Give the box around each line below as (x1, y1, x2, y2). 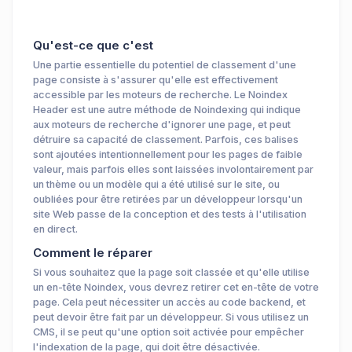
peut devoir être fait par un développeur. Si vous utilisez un (33, 311, 309, 324)
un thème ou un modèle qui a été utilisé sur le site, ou (33, 178, 280, 191)
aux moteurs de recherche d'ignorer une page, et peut (33, 119, 291, 131)
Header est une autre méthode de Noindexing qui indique (33, 104, 301, 116)
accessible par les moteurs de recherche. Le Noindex (33, 89, 288, 101)
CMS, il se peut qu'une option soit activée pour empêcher (33, 326, 304, 339)
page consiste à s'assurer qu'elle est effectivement (33, 74, 278, 86)
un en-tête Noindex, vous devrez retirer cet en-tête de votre (33, 281, 319, 294)
